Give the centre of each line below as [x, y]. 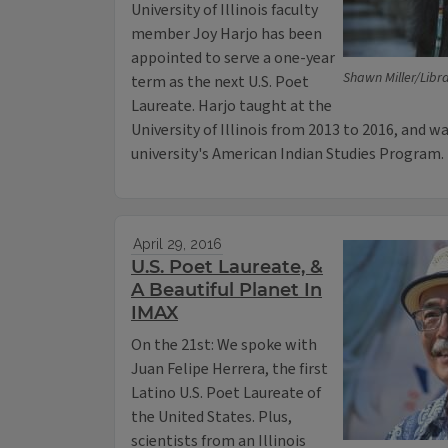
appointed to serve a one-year [233, 58]
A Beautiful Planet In [226, 290]
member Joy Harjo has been [228, 34]
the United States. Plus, [211, 417]
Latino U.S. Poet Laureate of [226, 393]
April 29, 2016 [177, 244]
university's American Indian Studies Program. [287, 154]
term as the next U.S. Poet [220, 82]
